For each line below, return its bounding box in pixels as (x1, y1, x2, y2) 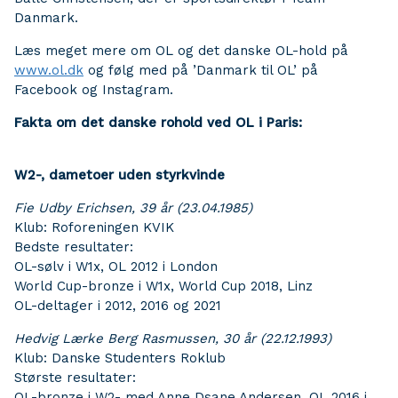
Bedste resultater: (14, 239, 133, 255)
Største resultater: (14, 370, 136, 386)
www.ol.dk (14, 62, 84, 78)
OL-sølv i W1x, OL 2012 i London (14, 259, 218, 275)
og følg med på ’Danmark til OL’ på (84, 62, 318, 78)
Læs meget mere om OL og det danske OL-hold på (14, 43, 353, 59)
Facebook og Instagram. (14, 82, 173, 98)
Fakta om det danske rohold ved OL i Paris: (14, 115, 302, 131)
